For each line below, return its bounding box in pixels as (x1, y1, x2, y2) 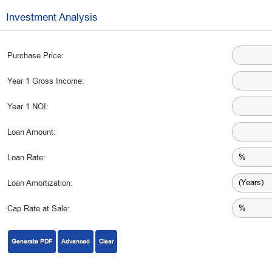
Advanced (61, 237, 90, 245)
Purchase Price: (7, 50, 64, 61)
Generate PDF (12, 237, 52, 245)
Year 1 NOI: (7, 101, 49, 112)
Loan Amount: (7, 127, 56, 137)
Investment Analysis (6, 10, 98, 24)
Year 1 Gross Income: (7, 76, 84, 86)
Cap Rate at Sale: (7, 203, 70, 214)
